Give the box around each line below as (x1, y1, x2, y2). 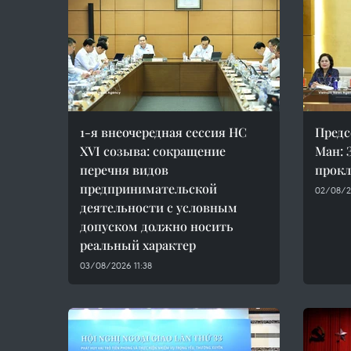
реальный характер (80, 237, 196, 253)
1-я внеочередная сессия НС (80, 124, 247, 140)
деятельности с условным (80, 199, 237, 215)
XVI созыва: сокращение (80, 143, 226, 159)
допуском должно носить (80, 218, 233, 234)
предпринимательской (80, 180, 217, 197)
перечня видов (80, 161, 168, 178)
